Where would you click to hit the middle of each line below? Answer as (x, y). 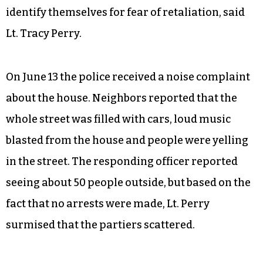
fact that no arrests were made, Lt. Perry (108, 203)
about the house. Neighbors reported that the (122, 98)
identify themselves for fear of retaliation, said (125, 12)
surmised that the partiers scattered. (100, 225)
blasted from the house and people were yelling (127, 140)
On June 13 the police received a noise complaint (128, 77)
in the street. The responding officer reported (122, 161)
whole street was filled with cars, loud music (118, 119)
